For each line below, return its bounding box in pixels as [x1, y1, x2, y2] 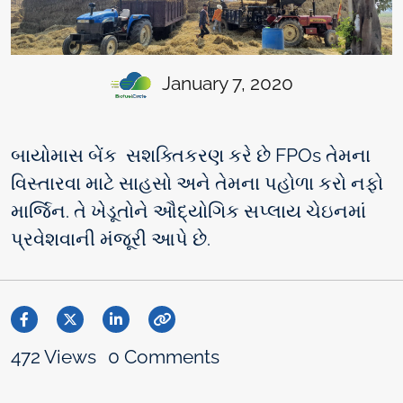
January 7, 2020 [157, 71, 293, 94]
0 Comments [108, 345, 219, 368]
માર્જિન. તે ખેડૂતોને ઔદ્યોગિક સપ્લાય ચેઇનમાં [11, 199, 366, 222]
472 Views [11, 345, 101, 368]
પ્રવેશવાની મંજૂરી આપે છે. [11, 227, 210, 250]
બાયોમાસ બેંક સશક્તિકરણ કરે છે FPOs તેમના [11, 143, 371, 166]
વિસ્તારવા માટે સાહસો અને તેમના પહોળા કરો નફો [11, 171, 383, 194]
